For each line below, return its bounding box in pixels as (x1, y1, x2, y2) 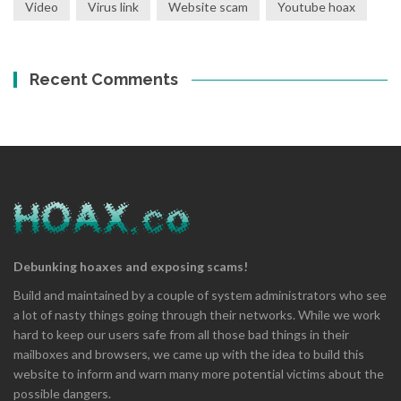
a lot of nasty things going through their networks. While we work (13, 306, 380, 322)
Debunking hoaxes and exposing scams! (13, 258, 248, 274)
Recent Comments (30, 69, 179, 89)
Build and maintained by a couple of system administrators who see (13, 286, 387, 303)
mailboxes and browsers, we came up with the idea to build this (13, 346, 364, 362)
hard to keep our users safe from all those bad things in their (13, 326, 349, 342)
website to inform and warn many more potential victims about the (13, 365, 384, 381)
